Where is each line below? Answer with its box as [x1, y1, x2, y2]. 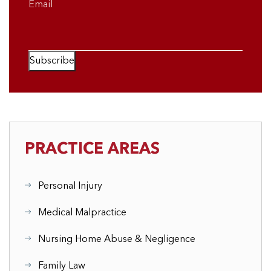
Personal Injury [38, 181, 102, 191]
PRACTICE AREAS [25, 142, 160, 157]
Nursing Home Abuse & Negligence [38, 235, 195, 244]
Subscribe [30, 56, 74, 66]
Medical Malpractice [38, 208, 126, 218]
